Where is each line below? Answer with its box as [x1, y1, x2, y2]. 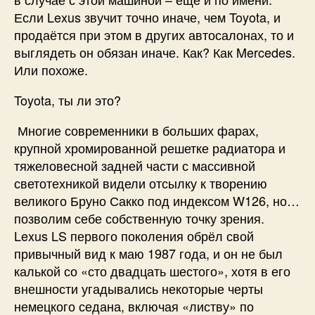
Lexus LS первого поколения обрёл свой [14, 226, 254, 245]
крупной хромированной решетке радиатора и [14, 138, 285, 157]
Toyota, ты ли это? [14, 90, 121, 109]
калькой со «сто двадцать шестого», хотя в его [14, 261, 290, 280]
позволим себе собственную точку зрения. [14, 208, 264, 227]
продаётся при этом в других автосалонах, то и [14, 25, 294, 44]
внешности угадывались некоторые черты [14, 278, 263, 297]
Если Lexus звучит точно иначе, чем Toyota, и [14, 7, 281, 26]
